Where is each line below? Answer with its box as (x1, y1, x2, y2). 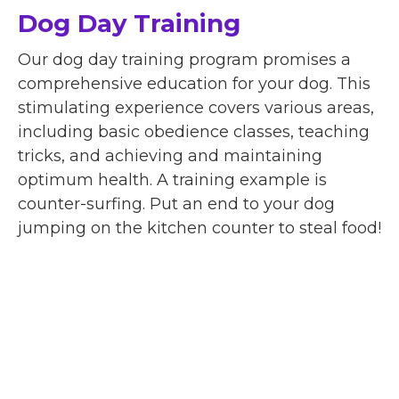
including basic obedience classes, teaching (18, 121, 370, 142)
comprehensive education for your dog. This (18, 73, 370, 94)
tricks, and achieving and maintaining (18, 145, 322, 166)
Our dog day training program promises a (18, 49, 351, 69)
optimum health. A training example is (18, 169, 327, 190)
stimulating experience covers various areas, (18, 97, 374, 118)
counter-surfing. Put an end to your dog (18, 193, 335, 214)
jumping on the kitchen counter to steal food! (18, 217, 381, 238)
